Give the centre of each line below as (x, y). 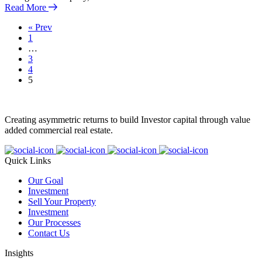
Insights (19, 253)
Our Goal (46, 181)
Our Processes (54, 223)
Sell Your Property (62, 202)
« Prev (40, 27)
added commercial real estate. (59, 130)
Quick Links (28, 161)
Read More (27, 8)
